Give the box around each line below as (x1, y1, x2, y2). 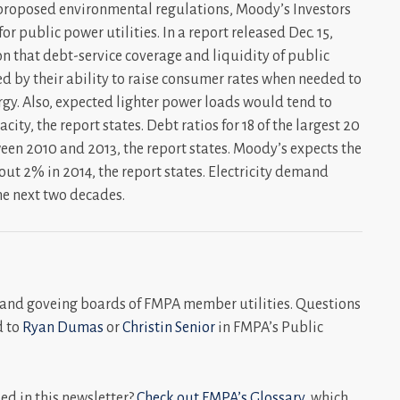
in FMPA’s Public (215, 319, 323, 336)
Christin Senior (122, 319, 215, 336)
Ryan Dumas (22, 319, 104, 336)
